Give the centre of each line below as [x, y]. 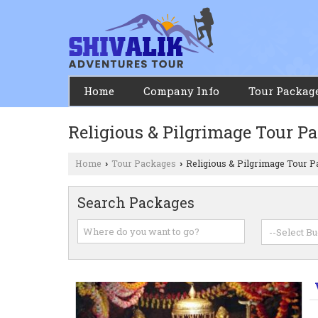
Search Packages [136, 202]
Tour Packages [144, 163]
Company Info [181, 91]
